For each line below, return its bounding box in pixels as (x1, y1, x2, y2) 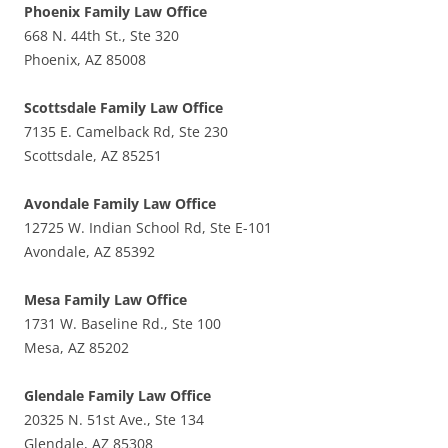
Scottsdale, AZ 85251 (24, 145, 162, 165)
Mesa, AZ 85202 (24, 337, 129, 357)
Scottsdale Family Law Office (24, 97, 223, 117)
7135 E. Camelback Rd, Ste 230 (24, 121, 228, 141)
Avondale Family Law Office (24, 193, 216, 213)
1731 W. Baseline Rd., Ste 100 (24, 313, 221, 333)
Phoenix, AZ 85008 (24, 49, 146, 69)
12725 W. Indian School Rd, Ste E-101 (24, 217, 272, 237)
